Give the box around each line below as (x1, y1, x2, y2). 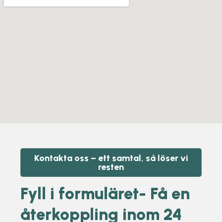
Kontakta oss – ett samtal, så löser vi (34, 153, 188, 164)
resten (98, 162, 124, 173)
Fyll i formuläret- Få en (20, 184, 190, 204)
